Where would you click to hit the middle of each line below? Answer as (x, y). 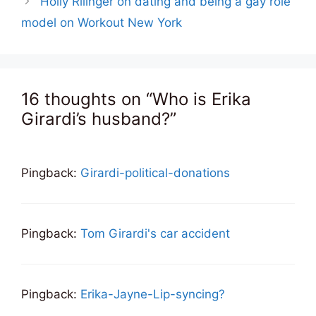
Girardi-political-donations (155, 172)
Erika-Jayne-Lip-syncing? (153, 294)
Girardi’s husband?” (99, 119)
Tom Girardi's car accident (155, 233)
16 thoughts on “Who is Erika (136, 99)
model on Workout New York (102, 22)
